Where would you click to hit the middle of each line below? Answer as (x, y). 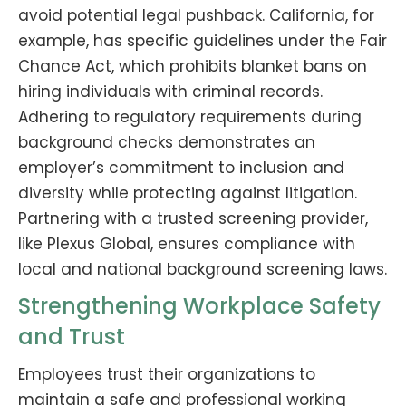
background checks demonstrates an (167, 142)
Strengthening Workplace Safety (199, 305)
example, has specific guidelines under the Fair (203, 40)
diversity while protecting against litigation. (188, 193)
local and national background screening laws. (203, 269)
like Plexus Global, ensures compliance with (187, 243)
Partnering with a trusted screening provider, (193, 218)
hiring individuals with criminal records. (170, 91)
